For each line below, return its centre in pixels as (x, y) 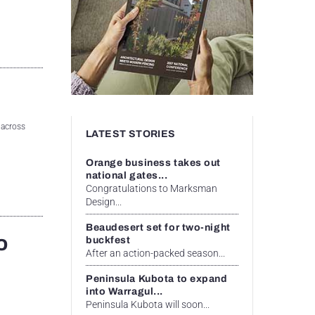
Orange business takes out (153, 162)
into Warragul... (124, 291)
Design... (104, 201)
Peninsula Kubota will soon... (148, 304)
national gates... (127, 175)
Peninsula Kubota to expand (157, 278)
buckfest (108, 240)
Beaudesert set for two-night (158, 227)
